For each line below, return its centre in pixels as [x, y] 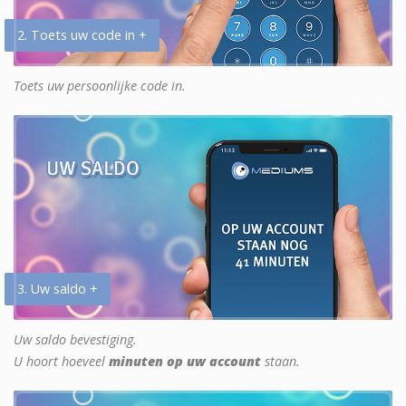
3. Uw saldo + [58, 288]
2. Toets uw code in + [82, 34]
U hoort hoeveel [61, 361]
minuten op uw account [185, 361]
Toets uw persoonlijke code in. [100, 85]
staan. [280, 361]
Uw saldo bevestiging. [75, 339]
